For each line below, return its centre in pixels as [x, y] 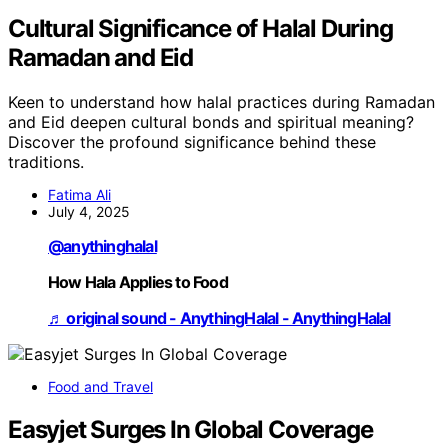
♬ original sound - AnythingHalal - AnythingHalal [219, 317]
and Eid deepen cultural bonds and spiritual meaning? [211, 121]
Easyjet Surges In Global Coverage [190, 429]
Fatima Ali [79, 194]
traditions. [46, 161]
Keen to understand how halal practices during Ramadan [221, 101]
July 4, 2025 [89, 211]
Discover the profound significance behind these [192, 141]
